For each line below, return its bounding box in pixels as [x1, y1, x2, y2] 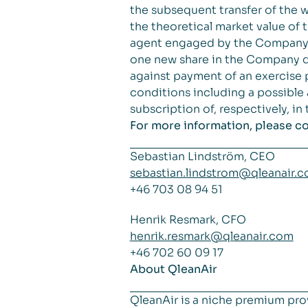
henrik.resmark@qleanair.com [129, 229, 294, 243]
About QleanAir [129, 262, 217, 276]
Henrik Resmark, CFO [129, 212, 246, 227]
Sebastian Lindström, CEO [129, 149, 275, 164]
